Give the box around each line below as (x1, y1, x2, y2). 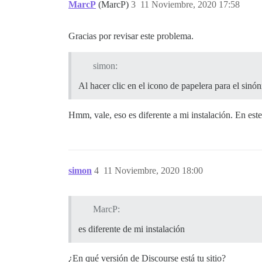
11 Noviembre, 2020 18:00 (104, 165, 203, 175)
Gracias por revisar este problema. (68, 30, 194, 41)
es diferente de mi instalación (78, 224, 185, 235)
